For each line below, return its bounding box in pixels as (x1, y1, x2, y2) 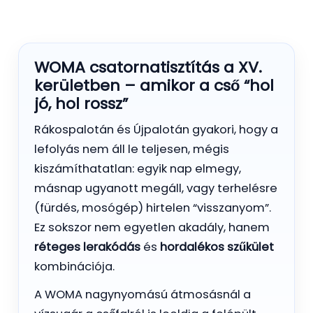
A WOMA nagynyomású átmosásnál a (34, 286, 251, 303)
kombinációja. (34, 258, 115, 275)
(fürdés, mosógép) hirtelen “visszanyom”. (34, 199, 271, 216)
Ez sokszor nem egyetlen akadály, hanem (34, 219, 270, 235)
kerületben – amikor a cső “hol (34, 74, 274, 96)
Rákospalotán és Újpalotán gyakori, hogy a (34, 121, 278, 138)
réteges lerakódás (34, 238, 140, 255)
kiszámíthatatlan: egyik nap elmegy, (34, 160, 241, 177)
